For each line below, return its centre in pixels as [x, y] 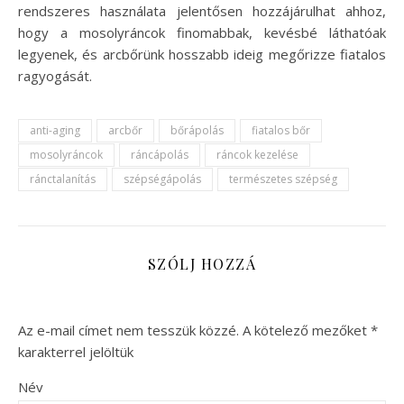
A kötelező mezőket [307, 331]
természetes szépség [283, 179]
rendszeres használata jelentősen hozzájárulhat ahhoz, [202, 11]
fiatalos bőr [281, 131]
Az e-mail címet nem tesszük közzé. [129, 331]
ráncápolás [160, 155]
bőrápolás [197, 131]
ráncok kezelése [257, 155]
